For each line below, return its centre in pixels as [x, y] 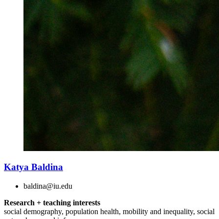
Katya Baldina [33, 167]
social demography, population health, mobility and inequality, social [109, 211]
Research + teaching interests [52, 203]
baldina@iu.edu [48, 186]
